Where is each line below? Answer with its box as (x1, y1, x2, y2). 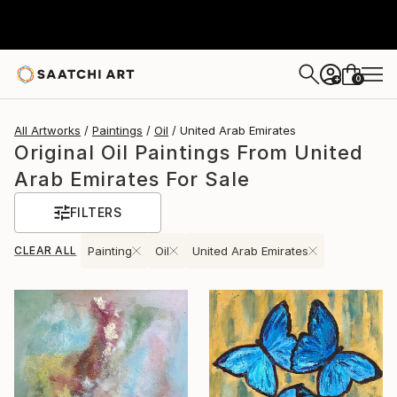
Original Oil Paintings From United (14, 141, 363, 164)
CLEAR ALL (14, 244, 77, 257)
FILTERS (69, 205, 122, 220)
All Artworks (14, 123, 81, 137)
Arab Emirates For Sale (14, 167, 250, 191)
